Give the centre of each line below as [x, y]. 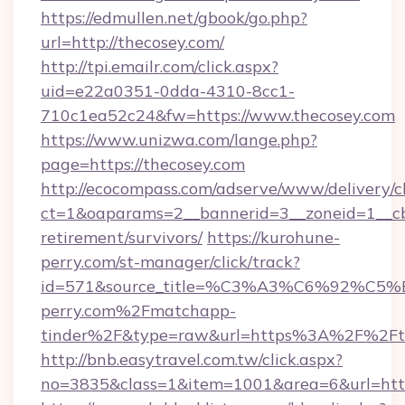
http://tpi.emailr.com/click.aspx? [160, 66]
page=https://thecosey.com [143, 164]
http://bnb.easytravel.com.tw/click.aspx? [192, 359]
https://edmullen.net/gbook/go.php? [174, 18]
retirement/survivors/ [122, 237]
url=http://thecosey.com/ [132, 42]
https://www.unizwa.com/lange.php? [179, 140]
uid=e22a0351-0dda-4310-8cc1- [168, 91]
